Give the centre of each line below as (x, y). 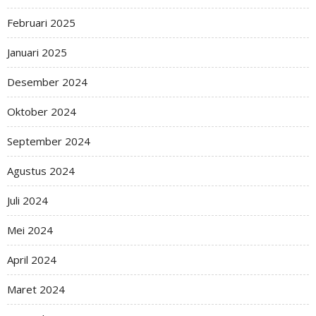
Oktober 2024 (42, 112)
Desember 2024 (47, 82)
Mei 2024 (30, 230)
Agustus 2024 (41, 171)
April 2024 (32, 260)
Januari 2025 (37, 53)
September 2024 (49, 141)
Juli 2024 (28, 201)
